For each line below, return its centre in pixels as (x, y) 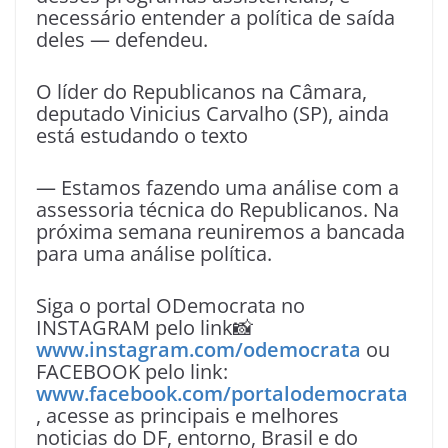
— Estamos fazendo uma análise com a (217, 188)
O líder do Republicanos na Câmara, (201, 92)
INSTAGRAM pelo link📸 (144, 328)
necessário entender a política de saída (215, 18)
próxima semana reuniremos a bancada (220, 232)
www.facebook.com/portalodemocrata (222, 394)
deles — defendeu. (122, 40)
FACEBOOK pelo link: (132, 372)
